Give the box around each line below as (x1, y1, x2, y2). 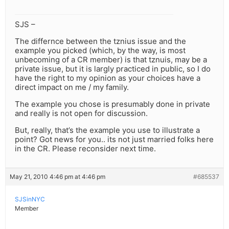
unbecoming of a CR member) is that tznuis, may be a (15, 55, 207, 65)
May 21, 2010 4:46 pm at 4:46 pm (10, 173, 105, 181)
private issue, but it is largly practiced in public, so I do (15, 64, 211, 74)
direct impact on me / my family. (15, 82, 129, 93)
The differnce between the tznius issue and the (15, 36, 186, 47)
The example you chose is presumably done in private (15, 99, 210, 109)
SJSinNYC (15, 195, 45, 203)
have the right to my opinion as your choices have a (15, 73, 200, 83)
